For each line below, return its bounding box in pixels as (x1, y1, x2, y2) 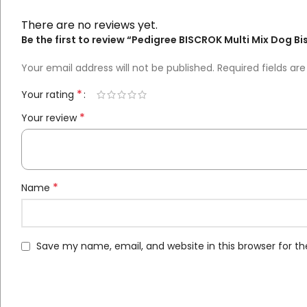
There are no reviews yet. (21, 17, 158, 34)
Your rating (21, 88, 77, 102)
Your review (21, 111, 79, 125)
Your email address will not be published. (21, 61, 214, 75)
